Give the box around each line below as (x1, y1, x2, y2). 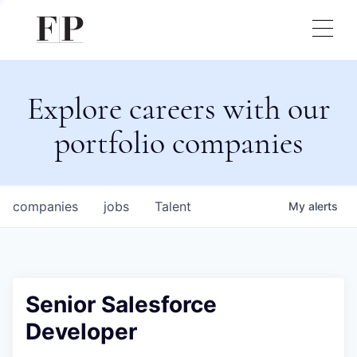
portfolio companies (53, 124, 304, 162)
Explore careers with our (26, 89, 331, 127)
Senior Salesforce (25, 291, 217, 318)
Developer (25, 318, 137, 345)
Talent (155, 198, 191, 214)
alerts (308, 199, 338, 213)
